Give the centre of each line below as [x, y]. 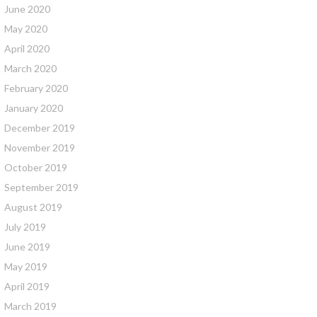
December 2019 [40, 128]
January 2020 [34, 108]
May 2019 [26, 266]
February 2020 [36, 88]
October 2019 [36, 167]
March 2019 [30, 306]
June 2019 [27, 247]
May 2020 [26, 29]
